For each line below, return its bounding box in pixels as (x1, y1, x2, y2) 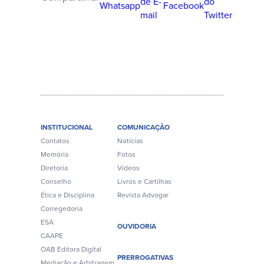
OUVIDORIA (117, 221, 156, 232)
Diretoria (41, 163, 68, 173)
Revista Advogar (117, 190, 169, 200)
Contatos (41, 136, 70, 146)
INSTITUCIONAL (41, 122, 93, 133)
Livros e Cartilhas (117, 176, 171, 187)
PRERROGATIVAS (117, 252, 173, 263)
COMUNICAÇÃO (117, 122, 170, 133)
